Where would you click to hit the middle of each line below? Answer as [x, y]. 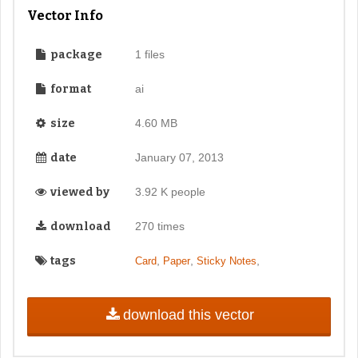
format [70, 89]
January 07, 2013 [179, 158]
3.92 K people [170, 192]
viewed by [79, 193]
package [75, 55]
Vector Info [65, 16]
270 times [159, 227]
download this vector [188, 315]
